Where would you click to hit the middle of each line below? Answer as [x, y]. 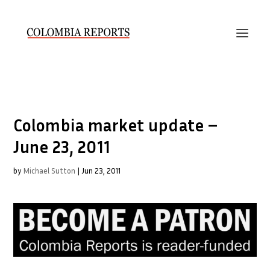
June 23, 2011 [62, 147]
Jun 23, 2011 [101, 171]
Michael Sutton [49, 171]
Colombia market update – [116, 125]
